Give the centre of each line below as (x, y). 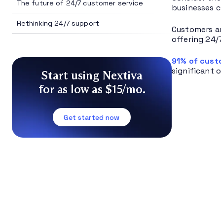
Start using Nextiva (92, 75)
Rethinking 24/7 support (58, 23)
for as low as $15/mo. (92, 89)
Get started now (92, 117)
